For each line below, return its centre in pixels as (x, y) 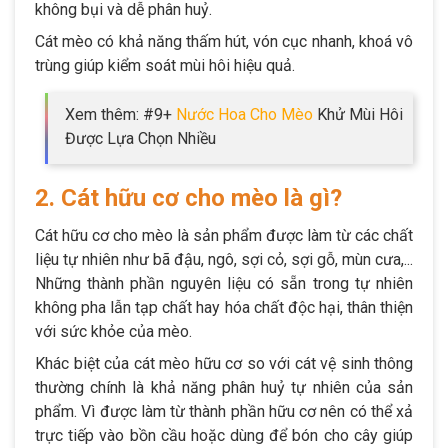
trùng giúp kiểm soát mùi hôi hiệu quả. (165, 66)
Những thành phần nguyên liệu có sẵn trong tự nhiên (224, 284)
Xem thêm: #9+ (120, 115)
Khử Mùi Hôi (358, 115)
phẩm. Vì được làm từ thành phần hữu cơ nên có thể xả (224, 412)
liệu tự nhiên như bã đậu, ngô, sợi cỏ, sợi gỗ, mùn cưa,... (224, 260)
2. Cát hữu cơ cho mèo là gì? (188, 198)
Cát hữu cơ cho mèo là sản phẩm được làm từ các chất (224, 236)
